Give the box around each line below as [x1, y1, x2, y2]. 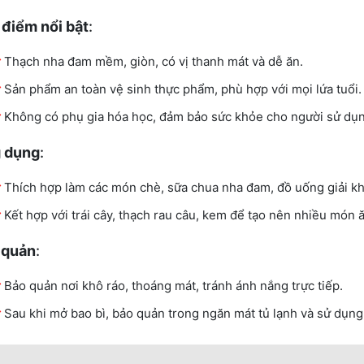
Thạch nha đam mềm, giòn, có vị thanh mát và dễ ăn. [4, 53, 303, 69]
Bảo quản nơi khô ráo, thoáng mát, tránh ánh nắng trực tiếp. [4, 277, 343, 293]
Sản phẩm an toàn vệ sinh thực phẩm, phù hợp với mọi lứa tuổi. [4, 80, 362, 97]
